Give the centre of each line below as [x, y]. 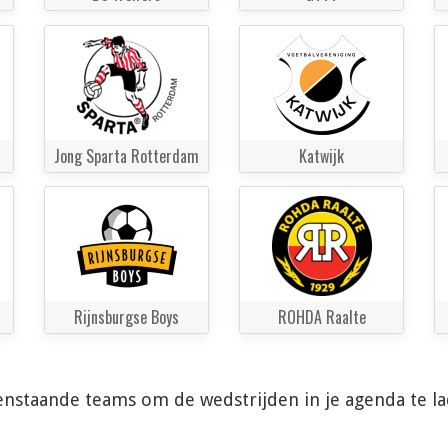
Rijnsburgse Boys [126, 317]
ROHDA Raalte [321, 317]
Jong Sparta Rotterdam [126, 155]
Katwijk [321, 155]
